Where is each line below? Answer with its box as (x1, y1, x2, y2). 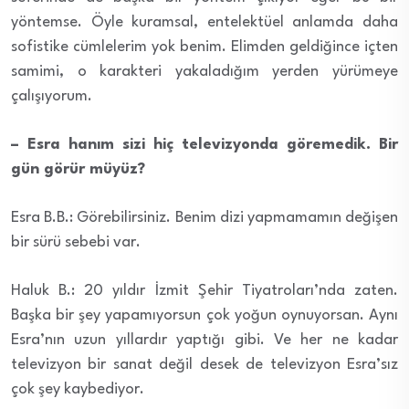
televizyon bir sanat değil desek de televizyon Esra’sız (11, 356, 398, 372)
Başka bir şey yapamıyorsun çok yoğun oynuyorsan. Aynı (11, 307, 398, 323)
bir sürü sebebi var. (11, 234, 141, 250)
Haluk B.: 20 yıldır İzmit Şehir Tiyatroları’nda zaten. (11, 282, 398, 299)
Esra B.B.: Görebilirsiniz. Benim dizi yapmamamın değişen (11, 209, 398, 225)
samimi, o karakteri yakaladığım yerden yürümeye (11, 63, 398, 79)
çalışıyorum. (11, 88, 92, 104)
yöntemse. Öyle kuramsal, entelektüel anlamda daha (11, 14, 398, 30)
